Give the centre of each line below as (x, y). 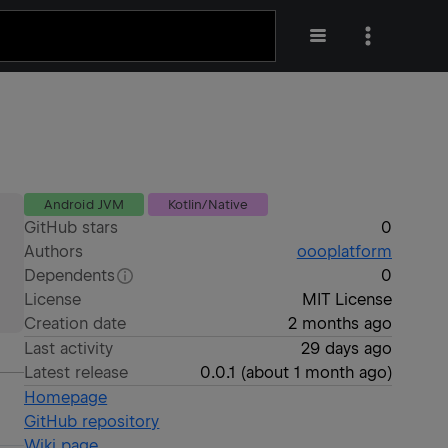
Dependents (70, 275)
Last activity (69, 348)
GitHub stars (71, 227)
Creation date (75, 323)
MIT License (346, 299)
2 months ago (339, 323)
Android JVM (84, 204)
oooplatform (344, 251)
